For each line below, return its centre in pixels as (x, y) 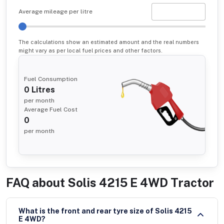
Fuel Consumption (51, 79)
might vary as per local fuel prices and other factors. (90, 50)
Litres (42, 89)
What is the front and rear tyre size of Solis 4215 (87, 211)
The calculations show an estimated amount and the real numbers (109, 42)
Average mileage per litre (55, 12)
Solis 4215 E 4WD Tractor (141, 182)
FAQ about (35, 182)
